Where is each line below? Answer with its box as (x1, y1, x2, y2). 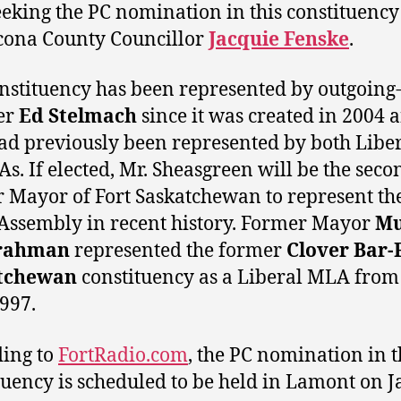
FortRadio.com (58, 343, 188, 368)
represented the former (70, 239, 286, 264)
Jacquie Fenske (209, 28, 349, 52)
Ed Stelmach (19, 105, 137, 130)
